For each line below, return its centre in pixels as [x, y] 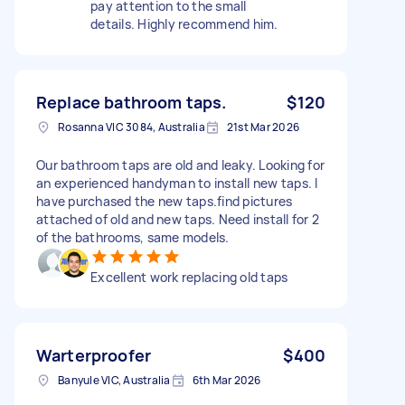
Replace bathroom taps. [132, 102]
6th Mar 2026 [226, 380]
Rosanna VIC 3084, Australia [132, 127]
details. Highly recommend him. [184, 24]
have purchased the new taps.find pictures [165, 201]
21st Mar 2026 [263, 127]
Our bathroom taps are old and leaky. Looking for [180, 165]
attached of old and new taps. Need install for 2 [178, 219]
